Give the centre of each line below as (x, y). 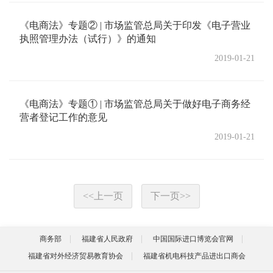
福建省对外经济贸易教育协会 (75, 256)
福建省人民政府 (107, 239)
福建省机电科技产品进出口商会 (194, 256)
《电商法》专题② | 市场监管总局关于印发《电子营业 (135, 25)
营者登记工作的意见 (63, 117)
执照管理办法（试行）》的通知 (88, 39)
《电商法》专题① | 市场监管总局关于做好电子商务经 (135, 104)
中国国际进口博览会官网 (193, 239)
